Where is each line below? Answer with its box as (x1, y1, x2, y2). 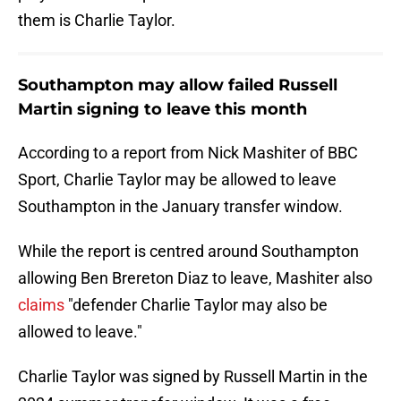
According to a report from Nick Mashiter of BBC (18, 143, 358, 163)
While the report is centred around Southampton (18, 242, 359, 261)
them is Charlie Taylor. (18, 11, 175, 30)
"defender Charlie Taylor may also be (64, 295, 328, 315)
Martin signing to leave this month (18, 99, 307, 120)
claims (18, 295, 64, 315)
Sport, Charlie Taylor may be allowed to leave (18, 170, 337, 190)
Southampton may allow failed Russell (18, 75, 337, 96)
